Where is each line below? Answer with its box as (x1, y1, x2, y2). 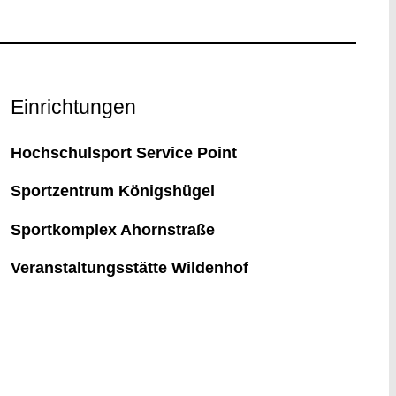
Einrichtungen (10, 96, 136, 119)
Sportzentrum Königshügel (10, 181, 215, 201)
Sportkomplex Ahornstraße (10, 219, 215, 239)
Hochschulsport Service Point (10, 142, 237, 162)
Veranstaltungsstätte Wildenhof (10, 257, 248, 277)
